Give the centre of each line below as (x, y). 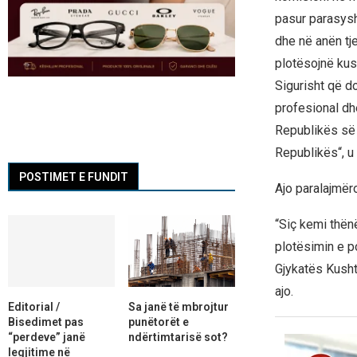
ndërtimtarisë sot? (178, 337)
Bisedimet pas (46, 322)
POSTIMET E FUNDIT (74, 177)
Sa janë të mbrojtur (178, 306)
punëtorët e (158, 322)
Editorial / (34, 306)
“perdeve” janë (47, 337)
